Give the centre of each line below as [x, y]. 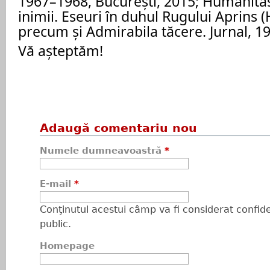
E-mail [57, 184]
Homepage [67, 246]
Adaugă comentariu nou [118, 128]
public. [55, 224]
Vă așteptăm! [61, 51]
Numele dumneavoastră [102, 151]
